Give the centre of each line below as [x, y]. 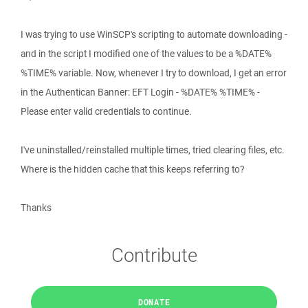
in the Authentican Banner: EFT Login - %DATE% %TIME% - [140, 92]
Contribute [154, 255]
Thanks [36, 208]
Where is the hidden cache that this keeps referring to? [132, 169]
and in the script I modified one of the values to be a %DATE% [146, 54]
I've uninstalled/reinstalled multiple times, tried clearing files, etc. [153, 150]
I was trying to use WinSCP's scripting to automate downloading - [154, 34]
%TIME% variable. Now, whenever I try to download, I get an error [154, 73]
